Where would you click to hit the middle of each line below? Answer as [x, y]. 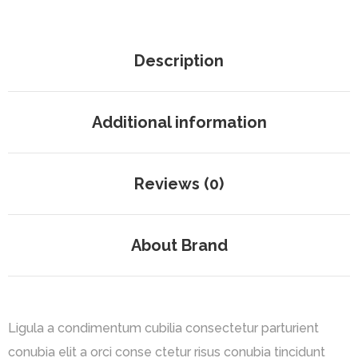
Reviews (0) [179, 184]
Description [179, 61]
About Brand [179, 245]
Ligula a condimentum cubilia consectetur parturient [163, 328]
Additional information [179, 122]
